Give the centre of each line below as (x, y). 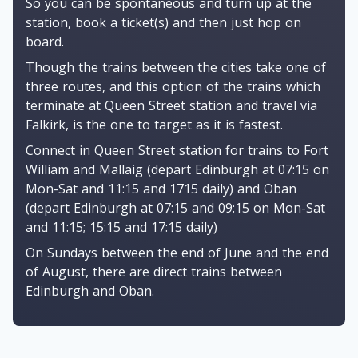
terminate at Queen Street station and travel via (171, 105)
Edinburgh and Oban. (90, 291)
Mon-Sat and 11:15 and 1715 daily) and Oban (161, 189)
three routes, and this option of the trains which (173, 86)
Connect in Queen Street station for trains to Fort (177, 150)
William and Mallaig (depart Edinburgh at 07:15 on (177, 169)
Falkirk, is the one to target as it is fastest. (154, 125)
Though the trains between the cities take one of (176, 67)
